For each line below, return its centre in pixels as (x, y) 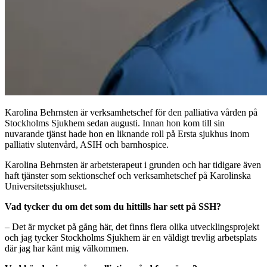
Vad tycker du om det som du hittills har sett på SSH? (113, 207)
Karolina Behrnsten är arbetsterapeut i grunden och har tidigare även (133, 165)
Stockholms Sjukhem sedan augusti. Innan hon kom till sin (115, 123)
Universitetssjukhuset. (46, 187)
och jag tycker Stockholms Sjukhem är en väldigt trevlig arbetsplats (131, 238)
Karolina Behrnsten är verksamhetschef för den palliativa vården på (131, 113)
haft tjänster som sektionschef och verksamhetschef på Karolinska (128, 176)
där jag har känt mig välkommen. (67, 249)
